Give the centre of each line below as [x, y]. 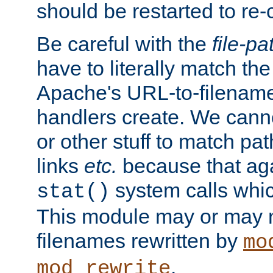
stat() [73, 192]
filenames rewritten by [140, 241]
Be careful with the [124, 44]
